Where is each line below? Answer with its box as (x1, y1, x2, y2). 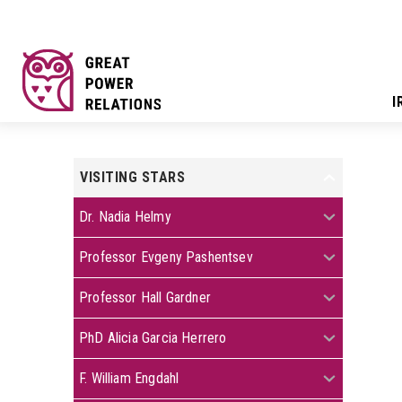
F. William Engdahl (79, 370, 179, 387)
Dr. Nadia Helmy (79, 208, 171, 225)
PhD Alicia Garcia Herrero (79, 329, 227, 346)
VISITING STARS (80, 169, 185, 186)
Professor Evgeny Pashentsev (79, 249, 253, 266)
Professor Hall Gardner (79, 289, 211, 306)
